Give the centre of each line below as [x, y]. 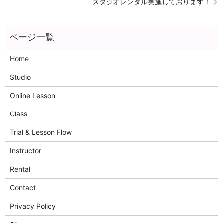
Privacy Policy [33, 206]
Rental [20, 169]
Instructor [25, 151]
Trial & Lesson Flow [41, 132]
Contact [23, 188]
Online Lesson [32, 96]
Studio [20, 77]
